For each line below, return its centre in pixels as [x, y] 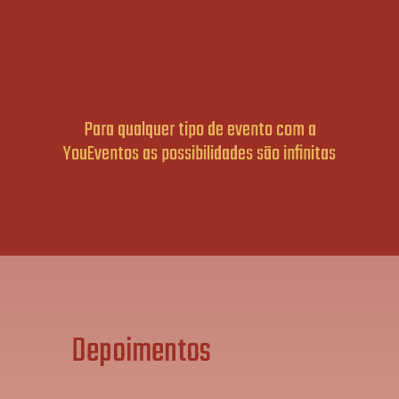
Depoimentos [141, 353]
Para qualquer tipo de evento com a [199, 130]
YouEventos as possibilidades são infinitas [199, 155]
